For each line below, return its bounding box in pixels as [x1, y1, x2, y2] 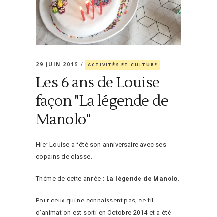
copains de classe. [36, 153, 93, 160]
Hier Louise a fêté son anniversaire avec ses [36, 140, 167, 148]
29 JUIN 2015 [36, 61, 81, 68]
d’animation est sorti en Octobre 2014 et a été [36, 208, 171, 216]
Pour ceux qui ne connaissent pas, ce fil [36, 196, 154, 204]
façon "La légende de [36, 91, 168, 110]
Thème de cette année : [36, 174, 106, 182]
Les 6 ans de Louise [36, 73, 160, 92]
